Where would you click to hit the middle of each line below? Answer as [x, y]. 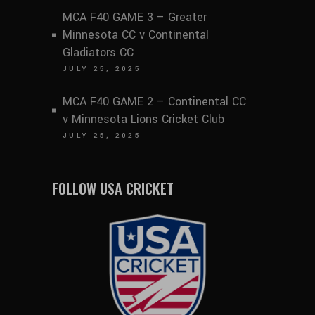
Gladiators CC [98, 53]
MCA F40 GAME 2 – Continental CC [154, 102]
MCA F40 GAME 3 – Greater [135, 18]
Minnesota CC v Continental [136, 35]
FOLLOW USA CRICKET [113, 189]
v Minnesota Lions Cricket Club [143, 120]
